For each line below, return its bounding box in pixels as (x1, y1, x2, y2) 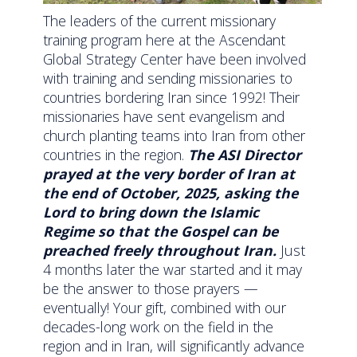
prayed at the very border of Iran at (43, 163, 296, 183)
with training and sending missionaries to (43, 68, 293, 88)
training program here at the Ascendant (43, 29, 286, 49)
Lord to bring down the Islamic (43, 202, 260, 222)
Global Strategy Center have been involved (43, 49, 307, 69)
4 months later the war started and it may (43, 259, 303, 279)
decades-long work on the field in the (43, 316, 274, 336)
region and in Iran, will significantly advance (43, 335, 305, 355)
